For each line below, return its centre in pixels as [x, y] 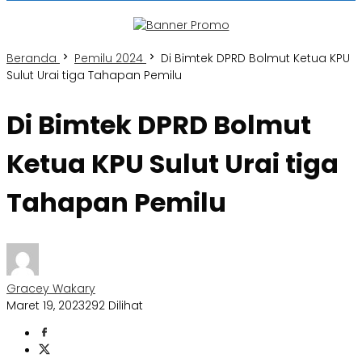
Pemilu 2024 [109, 58]
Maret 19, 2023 [46, 306]
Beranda [32, 58]
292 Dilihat [114, 306]
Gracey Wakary [51, 289]
